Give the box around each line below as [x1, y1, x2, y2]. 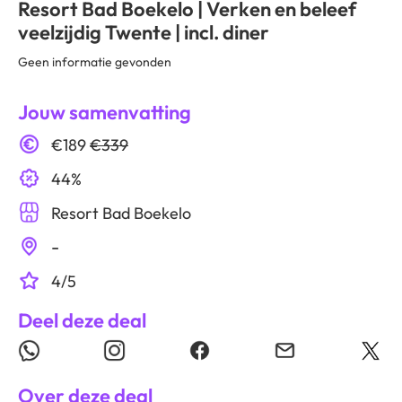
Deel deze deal [18, 308, 146, 333]
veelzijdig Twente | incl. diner [18, 20, 269, 45]
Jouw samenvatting [18, 100, 191, 125]
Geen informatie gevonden [18, 54, 171, 70]
